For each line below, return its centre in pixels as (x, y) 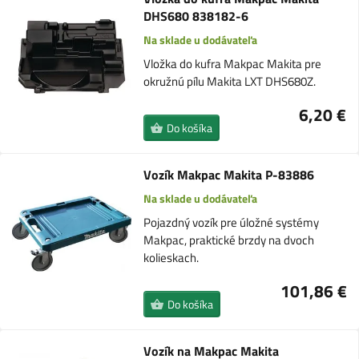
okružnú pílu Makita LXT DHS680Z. (229, 82)
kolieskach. (171, 258)
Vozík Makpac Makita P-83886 (229, 175)
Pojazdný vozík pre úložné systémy (232, 223)
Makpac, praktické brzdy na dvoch (229, 240)
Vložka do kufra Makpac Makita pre (232, 64)
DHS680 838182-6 (196, 16)
